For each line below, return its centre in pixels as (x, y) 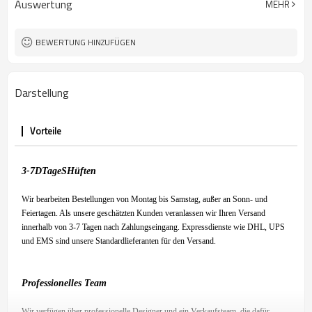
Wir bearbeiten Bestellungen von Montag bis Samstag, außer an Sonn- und (145, 199)
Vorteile (46, 131)
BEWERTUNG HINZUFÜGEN (86, 42)
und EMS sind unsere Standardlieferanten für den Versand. (119, 241)
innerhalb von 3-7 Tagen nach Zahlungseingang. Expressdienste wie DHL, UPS (153, 227)
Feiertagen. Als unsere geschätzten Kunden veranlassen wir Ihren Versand (143, 213)
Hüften (81, 171)
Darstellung (42, 93)
